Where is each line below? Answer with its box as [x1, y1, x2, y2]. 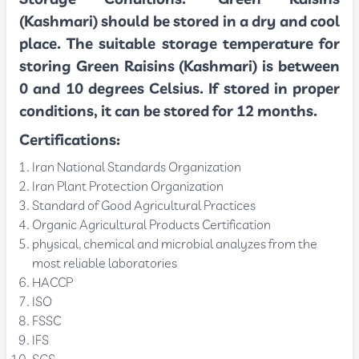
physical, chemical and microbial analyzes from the [32, 235, 318, 254]
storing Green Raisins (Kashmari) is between [19, 55, 340, 78]
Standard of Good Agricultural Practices [32, 196, 256, 216]
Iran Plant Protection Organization [32, 177, 224, 196]
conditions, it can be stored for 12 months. [19, 100, 318, 123]
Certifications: [19, 129, 121, 151]
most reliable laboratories [32, 254, 178, 273]
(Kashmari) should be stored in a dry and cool [19, 10, 340, 33]
